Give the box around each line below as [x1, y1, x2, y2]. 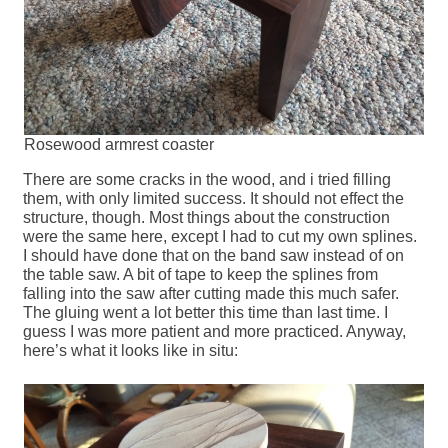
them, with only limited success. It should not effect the [23, 190, 405, 208]
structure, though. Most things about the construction [23, 209, 391, 227]
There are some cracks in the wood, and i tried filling [23, 171, 392, 189]
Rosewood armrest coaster [23, 136, 214, 154]
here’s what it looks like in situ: [23, 342, 239, 360]
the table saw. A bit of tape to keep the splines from [23, 266, 379, 284]
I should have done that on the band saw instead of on [23, 247, 405, 265]
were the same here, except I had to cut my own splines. [23, 228, 418, 246]
